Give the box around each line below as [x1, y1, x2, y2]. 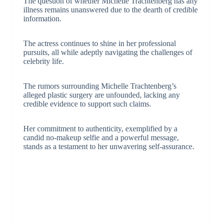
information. [23, 14, 61, 23]
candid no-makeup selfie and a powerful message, [23, 133, 179, 142]
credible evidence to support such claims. [23, 100, 151, 109]
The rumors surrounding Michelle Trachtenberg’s [23, 82, 176, 91]
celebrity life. [23, 57, 64, 66]
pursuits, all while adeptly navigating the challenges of [23, 48, 192, 57]
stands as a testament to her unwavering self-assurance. [23, 142, 194, 151]
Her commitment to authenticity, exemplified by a [23, 124, 177, 133]
